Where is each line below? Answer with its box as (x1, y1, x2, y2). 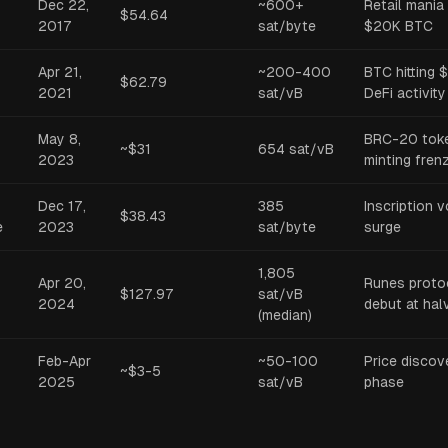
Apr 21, (38, 64, 82, 80)
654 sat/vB (258, 141, 334, 157)
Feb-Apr (38, 353, 91, 369)
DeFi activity (364, 85, 446, 101)
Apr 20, (38, 275, 86, 291)
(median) (258, 307, 312, 323)
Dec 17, (38, 198, 86, 214)
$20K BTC (364, 18, 433, 34)
